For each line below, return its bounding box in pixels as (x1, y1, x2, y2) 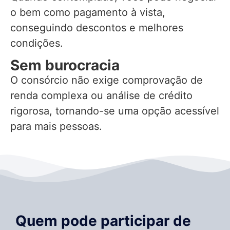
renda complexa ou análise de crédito (10, 89, 193, 102)
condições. (10, 36, 63, 49)
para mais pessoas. (10, 120, 102, 133)
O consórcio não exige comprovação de (10, 74, 203, 87)
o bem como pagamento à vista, (10, 6, 165, 18)
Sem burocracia (10, 56, 120, 74)
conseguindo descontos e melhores (10, 21, 183, 34)
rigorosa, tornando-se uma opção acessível (10, 105, 219, 118)
